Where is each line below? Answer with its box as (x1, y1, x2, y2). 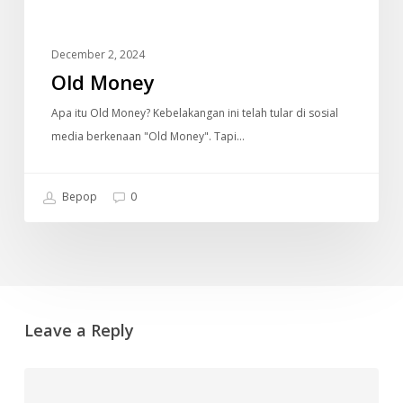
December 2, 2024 (50, 46, 145, 62)
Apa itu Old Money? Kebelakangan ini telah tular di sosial (50, 104, 338, 121)
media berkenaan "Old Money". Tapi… (50, 128, 245, 144)
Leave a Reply (23, 318, 134, 341)
